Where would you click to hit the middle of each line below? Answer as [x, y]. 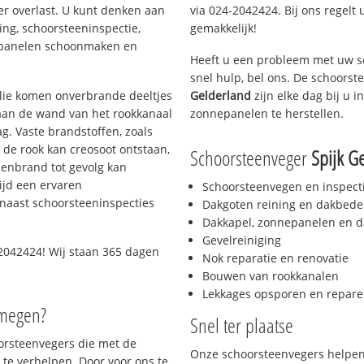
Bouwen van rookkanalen [271, 276]
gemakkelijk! [223, 28]
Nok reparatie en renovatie [275, 258]
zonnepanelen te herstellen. [267, 113]
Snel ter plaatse [242, 325]
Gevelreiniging [242, 240]
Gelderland [221, 95]
